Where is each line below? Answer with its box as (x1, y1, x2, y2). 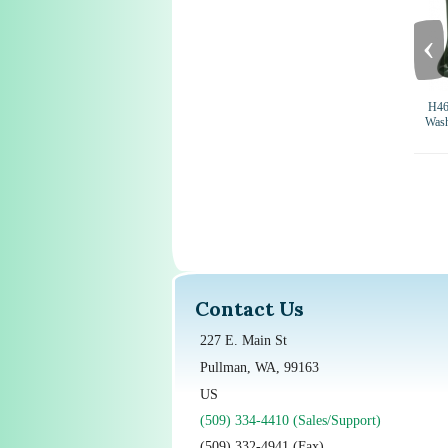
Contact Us (194, 295, 304, 321)
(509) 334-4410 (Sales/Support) (199, 412, 381, 428)
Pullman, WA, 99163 (199, 359, 319, 375)
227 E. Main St (199, 332, 287, 348)
